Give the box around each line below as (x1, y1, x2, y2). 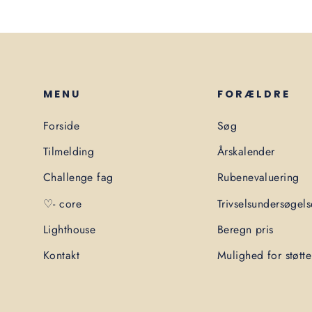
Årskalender (217, 143, 275, 160)
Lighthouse (43, 221, 96, 237)
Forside (43, 117, 79, 134)
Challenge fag (43, 169, 114, 186)
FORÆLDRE (217, 86, 290, 101)
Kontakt (43, 247, 79, 264)
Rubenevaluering (217, 169, 299, 186)
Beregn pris (217, 221, 274, 237)
